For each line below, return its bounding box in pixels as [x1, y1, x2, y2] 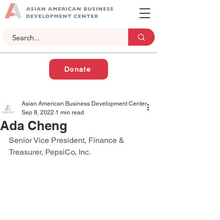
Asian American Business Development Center [22, 100, 147, 107]
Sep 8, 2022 [22, 109, 54, 116]
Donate [64, 65, 91, 73]
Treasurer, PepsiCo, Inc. [9, 147, 92, 157]
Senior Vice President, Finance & [9, 136, 126, 145]
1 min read [55, 109, 84, 116]
